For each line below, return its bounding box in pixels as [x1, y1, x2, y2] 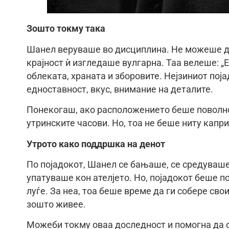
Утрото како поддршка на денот [27, 139, 165, 149]
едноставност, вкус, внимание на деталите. [27, 84, 213, 95]
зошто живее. [27, 199, 86, 210]
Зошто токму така [27, 24, 105, 34]
